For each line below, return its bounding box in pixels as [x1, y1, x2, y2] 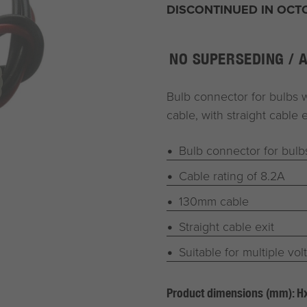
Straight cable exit [178, 218, 274, 235]
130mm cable [178, 193, 249, 210]
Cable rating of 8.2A [178, 167, 285, 184]
